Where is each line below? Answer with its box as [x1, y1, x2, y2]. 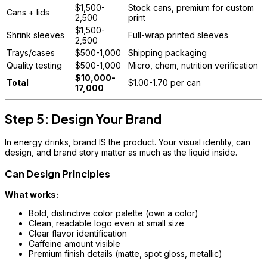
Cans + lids [7, 7, 49, 18]
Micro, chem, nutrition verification [128, 60, 258, 71]
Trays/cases [7, 48, 55, 58]
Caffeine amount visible [29, 238, 120, 249]
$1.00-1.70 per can [128, 77, 201, 88]
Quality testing [7, 60, 62, 71]
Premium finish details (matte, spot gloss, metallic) [29, 249, 222, 259]
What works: [5, 190, 58, 200]
